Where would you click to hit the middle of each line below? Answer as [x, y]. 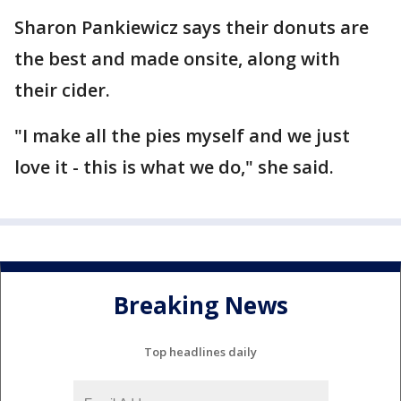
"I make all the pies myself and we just [182, 136]
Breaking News [200, 306]
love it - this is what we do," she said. [174, 167]
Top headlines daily [200, 351]
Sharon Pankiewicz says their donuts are [192, 27]
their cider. [62, 90]
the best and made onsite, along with [177, 59]
